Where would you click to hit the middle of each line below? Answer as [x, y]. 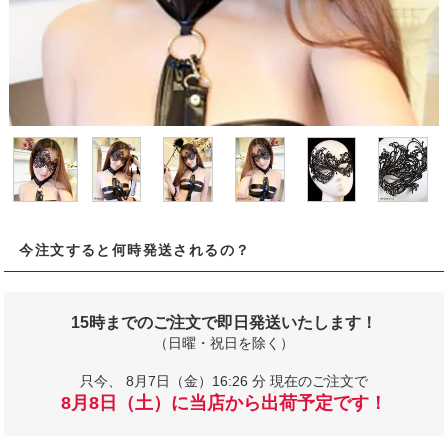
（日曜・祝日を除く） [224, 343]
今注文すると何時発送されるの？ [135, 250]
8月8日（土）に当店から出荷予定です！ [224, 403]
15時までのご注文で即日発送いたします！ [224, 323]
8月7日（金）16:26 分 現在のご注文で [247, 381]
